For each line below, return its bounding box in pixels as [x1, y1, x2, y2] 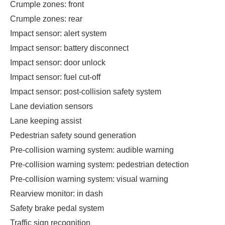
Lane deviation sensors [10, 101, 93, 110]
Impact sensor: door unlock [10, 58, 105, 67]
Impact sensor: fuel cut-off [10, 72, 100, 81]
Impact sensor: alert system [10, 29, 106, 38]
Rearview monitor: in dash [10, 189, 103, 198]
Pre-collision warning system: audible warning [10, 145, 174, 154]
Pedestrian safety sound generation [10, 131, 136, 140]
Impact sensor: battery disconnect [10, 43, 129, 52]
